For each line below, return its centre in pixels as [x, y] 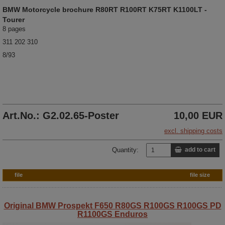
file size [200, 175]
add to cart [199, 150]
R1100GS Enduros [113, 214]
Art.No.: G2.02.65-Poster [61, 115]
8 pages [14, 29]
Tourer [14, 19]
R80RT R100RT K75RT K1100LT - [151, 9]
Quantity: [125, 150]
